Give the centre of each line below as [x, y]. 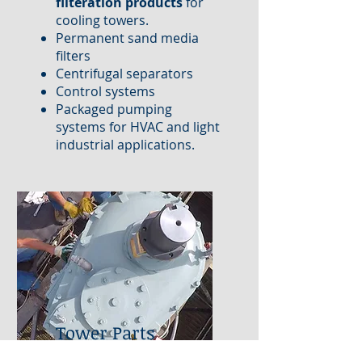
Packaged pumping [114, 109]
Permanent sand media [127, 38]
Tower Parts [105, 332]
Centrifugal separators [124, 74]
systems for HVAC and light [138, 127]
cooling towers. [102, 20]
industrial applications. [125, 145]
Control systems [105, 91]
